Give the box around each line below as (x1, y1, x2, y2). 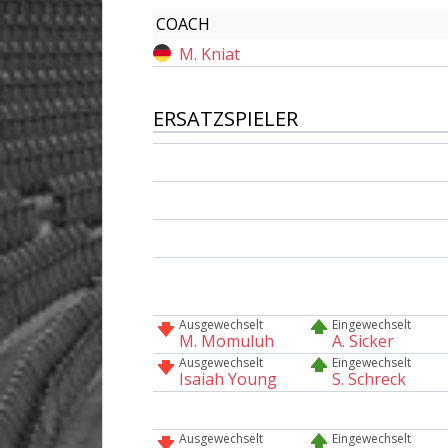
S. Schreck (332, 367, 407, 390)
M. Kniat (178, 42, 240, 65)
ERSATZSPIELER (153, 105, 298, 132)
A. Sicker (332, 329, 395, 352)
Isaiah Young (179, 367, 277, 390)
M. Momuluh (179, 329, 274, 352)
